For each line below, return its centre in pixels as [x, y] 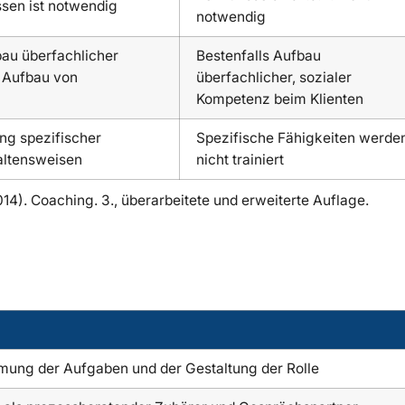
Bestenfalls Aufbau [259, 55]
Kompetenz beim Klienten [280, 99]
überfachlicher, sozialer [274, 77]
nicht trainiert [240, 159]
